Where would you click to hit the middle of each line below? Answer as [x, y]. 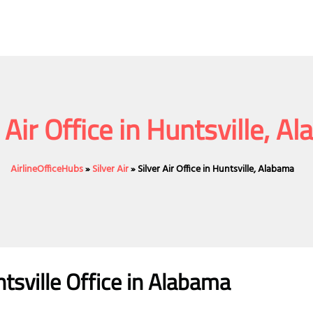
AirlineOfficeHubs [47, 170]
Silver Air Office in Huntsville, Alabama [216, 170]
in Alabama [176, 282]
